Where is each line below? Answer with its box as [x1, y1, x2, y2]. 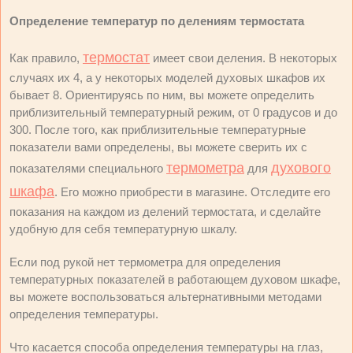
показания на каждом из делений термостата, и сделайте [9, 205, 321, 218]
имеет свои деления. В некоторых [150, 51, 337, 65]
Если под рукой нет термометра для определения [9, 255, 281, 269]
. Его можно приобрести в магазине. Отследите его [54, 185, 330, 199]
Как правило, [9, 51, 83, 65]
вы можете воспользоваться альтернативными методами [9, 290, 321, 303]
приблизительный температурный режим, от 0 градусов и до [9, 106, 337, 119]
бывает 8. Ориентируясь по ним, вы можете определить [9, 88, 314, 102]
